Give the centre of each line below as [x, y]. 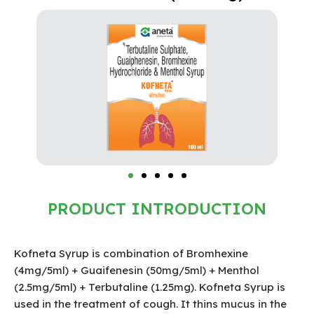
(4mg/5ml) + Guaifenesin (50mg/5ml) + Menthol [137, 271]
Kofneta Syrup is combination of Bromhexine [131, 254]
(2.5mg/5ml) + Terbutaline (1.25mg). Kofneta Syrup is [150, 287]
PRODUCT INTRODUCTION [157, 209]
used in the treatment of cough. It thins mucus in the [150, 304]
